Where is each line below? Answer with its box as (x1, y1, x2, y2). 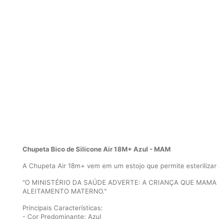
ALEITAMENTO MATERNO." (22, 187, 107, 195)
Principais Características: (22, 204, 103, 212)
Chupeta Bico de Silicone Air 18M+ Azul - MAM (22, 145, 171, 153)
